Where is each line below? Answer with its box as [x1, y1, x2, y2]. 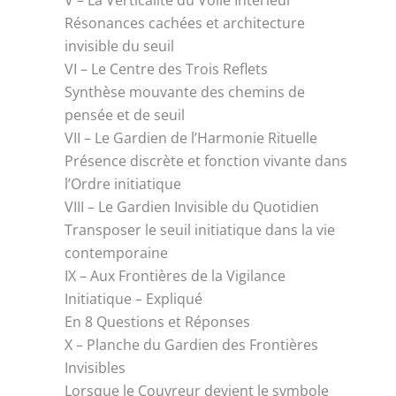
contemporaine [65, 242, 169, 263]
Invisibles [65, 357, 126, 377]
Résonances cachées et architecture [65, 12, 306, 33]
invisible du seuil [65, 35, 175, 56]
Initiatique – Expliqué [65, 288, 203, 308]
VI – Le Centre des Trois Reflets [65, 58, 269, 79]
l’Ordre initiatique [65, 173, 182, 194]
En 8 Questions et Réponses [65, 311, 251, 331]
